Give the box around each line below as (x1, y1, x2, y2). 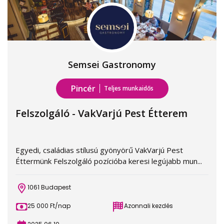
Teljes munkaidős (103, 84, 153, 92)
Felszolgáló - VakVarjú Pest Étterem (15, 106, 187, 120)
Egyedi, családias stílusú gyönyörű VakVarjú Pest (15, 145, 183, 155)
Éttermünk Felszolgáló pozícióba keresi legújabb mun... (15, 156, 202, 166)
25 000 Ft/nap (27, 201, 70, 210)
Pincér (70, 83, 95, 94)
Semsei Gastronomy (68, 58, 156, 70)
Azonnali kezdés (124, 201, 173, 210)
